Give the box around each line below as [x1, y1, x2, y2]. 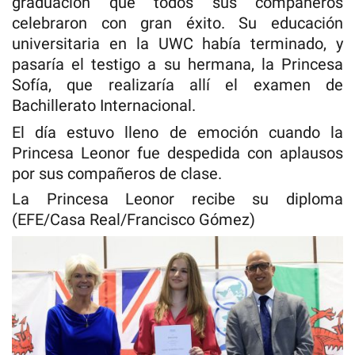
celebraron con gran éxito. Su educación [12, 13, 343, 33]
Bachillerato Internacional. [12, 96, 200, 116]
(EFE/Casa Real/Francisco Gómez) [12, 210, 259, 230]
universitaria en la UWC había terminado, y [12, 34, 343, 54]
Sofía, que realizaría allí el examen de [12, 75, 343, 95]
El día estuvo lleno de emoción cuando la [12, 123, 343, 143]
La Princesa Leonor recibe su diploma [12, 189, 343, 209]
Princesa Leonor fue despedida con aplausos [12, 143, 343, 163]
